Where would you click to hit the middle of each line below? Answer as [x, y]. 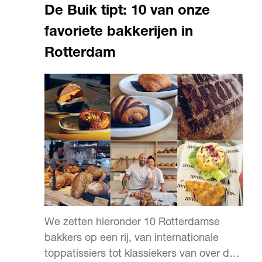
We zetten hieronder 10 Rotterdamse [132, 223]
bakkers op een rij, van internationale [132, 239]
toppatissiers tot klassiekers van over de [140, 254]
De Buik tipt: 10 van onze [127, 12]
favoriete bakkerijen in [119, 33]
